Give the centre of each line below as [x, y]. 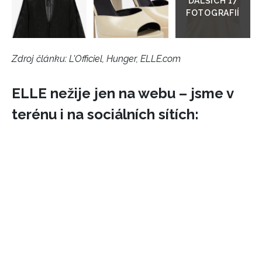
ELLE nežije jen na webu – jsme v [123, 93]
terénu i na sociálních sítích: [105, 114]
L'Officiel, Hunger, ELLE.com [125, 58]
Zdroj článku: [40, 58]
